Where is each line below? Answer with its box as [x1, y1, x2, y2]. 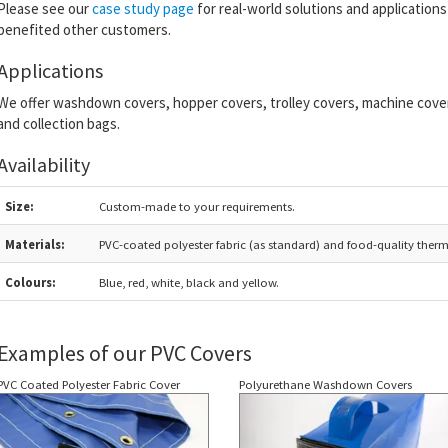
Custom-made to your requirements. [98, 197, 295, 214]
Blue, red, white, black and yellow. [98, 273, 279, 290]
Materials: [4, 235, 65, 252]
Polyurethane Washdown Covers [239, 375, 412, 392]
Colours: [4, 273, 56, 290]
